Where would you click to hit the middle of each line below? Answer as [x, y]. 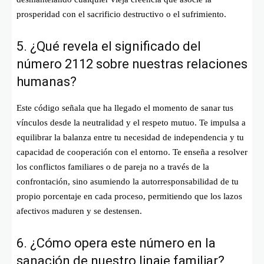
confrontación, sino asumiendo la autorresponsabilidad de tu [128, 181]
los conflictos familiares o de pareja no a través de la [113, 166]
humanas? [47, 81]
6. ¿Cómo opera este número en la [116, 243]
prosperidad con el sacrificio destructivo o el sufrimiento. [121, 14]
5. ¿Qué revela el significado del [109, 46]
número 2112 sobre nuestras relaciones [132, 64]
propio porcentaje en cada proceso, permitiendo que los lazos [129, 196]
